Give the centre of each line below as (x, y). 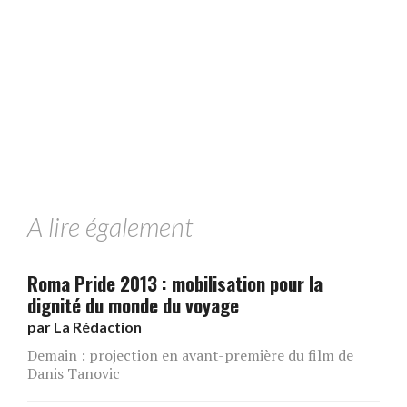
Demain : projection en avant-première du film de (190, 355)
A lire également (110, 227)
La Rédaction (98, 326)
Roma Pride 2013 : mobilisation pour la (175, 283)
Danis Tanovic (74, 373)
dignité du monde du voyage (133, 304)
